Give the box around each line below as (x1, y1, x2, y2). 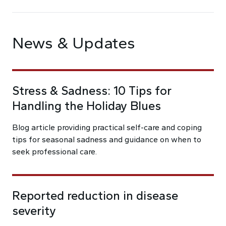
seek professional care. (12, 147, 97, 156)
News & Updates (12, 33, 135, 52)
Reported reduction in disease (12, 188, 178, 203)
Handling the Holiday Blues (12, 98, 161, 113)
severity (12, 203, 56, 218)
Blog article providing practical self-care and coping (12, 123, 202, 132)
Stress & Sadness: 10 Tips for (12, 83, 172, 98)
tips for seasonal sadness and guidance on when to (12, 135, 201, 144)
